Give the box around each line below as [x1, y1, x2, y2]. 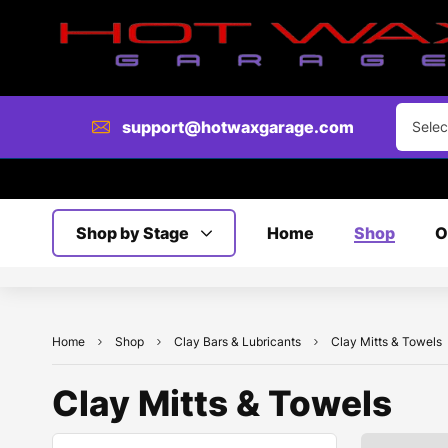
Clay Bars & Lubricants [174, 334, 301, 349]
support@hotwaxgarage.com [122, 117, 354, 137]
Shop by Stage [76, 223, 189, 243]
